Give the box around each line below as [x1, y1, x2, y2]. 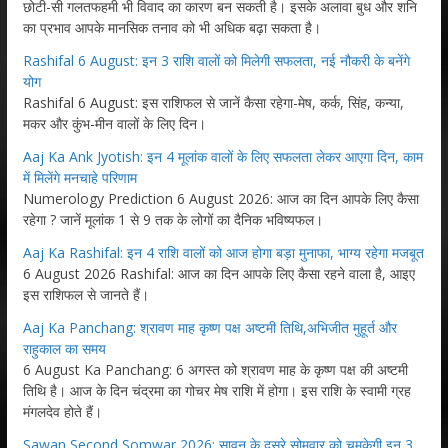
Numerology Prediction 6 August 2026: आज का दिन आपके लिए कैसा [22, 188, 419, 208]
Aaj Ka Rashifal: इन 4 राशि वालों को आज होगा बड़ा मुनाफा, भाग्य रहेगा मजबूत [22, 242, 424, 262]
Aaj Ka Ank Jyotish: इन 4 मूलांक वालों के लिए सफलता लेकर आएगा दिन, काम [22, 146, 423, 166]
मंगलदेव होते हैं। [22, 401, 102, 421]
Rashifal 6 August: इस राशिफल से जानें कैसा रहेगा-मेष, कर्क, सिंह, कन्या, [22, 92, 404, 112]
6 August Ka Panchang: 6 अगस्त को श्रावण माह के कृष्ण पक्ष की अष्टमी [22, 359, 408, 379]
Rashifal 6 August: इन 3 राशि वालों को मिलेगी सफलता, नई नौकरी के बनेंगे [22, 50, 410, 70]
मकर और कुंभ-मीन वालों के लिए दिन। [22, 113, 206, 133]
